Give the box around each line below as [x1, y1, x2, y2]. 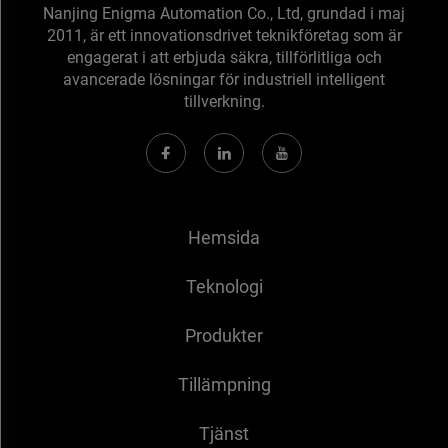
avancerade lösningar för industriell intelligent [63, 70, 385, 90]
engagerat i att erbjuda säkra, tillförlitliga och [66, 48, 382, 68]
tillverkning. [183, 92, 265, 112]
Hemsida [188, 227, 260, 249]
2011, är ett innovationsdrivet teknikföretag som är [46, 26, 402, 46]
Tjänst [199, 423, 249, 445]
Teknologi [185, 276, 263, 298]
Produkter [185, 325, 263, 347]
